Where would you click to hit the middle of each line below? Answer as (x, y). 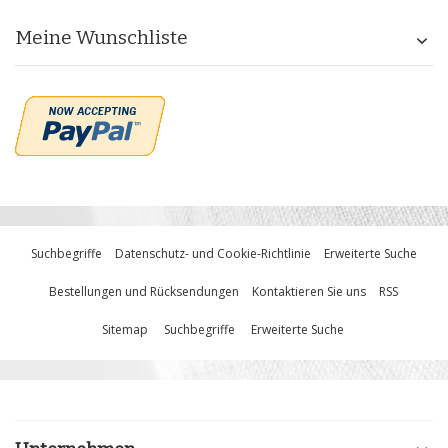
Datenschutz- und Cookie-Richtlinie (213, 253)
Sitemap (124, 329)
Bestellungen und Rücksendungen (144, 291)
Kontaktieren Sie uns (309, 291)
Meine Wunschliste (101, 37)
